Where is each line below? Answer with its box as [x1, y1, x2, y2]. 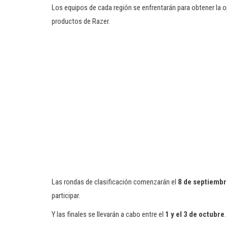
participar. [52, 191, 80, 200]
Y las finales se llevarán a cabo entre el [52, 210, 165, 219]
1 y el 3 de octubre [165, 210, 224, 219]
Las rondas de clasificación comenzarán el [52, 177, 176, 186]
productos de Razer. [52, 17, 110, 26]
